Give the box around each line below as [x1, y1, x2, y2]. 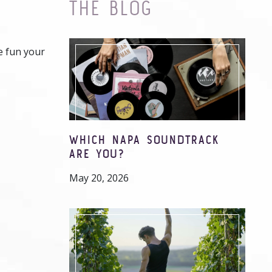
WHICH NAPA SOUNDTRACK [69, 132, 219, 146]
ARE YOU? [69, 146, 125, 160]
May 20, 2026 [69, 171, 129, 185]
